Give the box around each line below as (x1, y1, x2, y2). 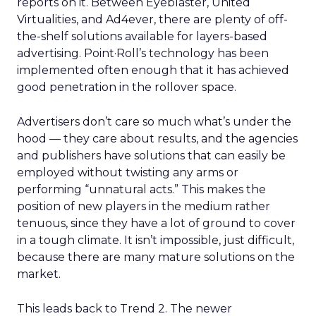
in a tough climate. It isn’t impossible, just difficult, (17, 233, 294, 247)
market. (17, 267, 61, 281)
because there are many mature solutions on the (17, 250, 295, 264)
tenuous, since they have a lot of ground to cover (17, 217, 296, 230)
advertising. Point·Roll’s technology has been (17, 47, 269, 60)
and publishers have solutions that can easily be (17, 149, 286, 162)
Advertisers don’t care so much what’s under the (17, 115, 291, 128)
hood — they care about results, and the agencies (17, 132, 298, 145)
